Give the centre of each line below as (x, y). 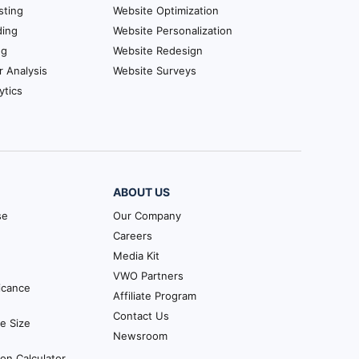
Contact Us (141, 315)
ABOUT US (142, 192)
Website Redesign (158, 50)
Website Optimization (166, 10)
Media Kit (137, 255)
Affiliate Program (155, 295)
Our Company (147, 215)
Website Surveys (155, 70)
